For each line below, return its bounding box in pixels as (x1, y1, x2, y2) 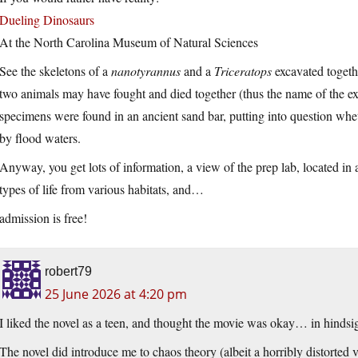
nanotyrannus (111, 62, 181, 80)
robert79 (45, 265, 92, 279)
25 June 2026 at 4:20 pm (45, 285, 187, 304)
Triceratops (214, 62, 272, 80)
